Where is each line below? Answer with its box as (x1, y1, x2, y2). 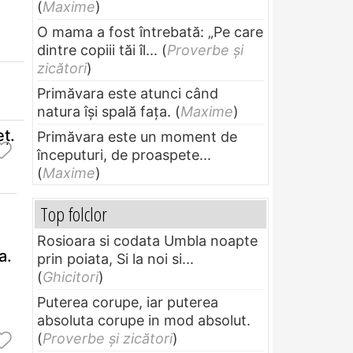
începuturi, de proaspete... (37, 147, 211, 164)
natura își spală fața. (37, 103, 171, 121)
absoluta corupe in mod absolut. (37, 312, 251, 329)
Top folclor (40, 201, 107, 228)
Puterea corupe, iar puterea (37, 294, 218, 311)
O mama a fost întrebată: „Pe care (37, 24, 263, 41)
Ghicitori (43, 269, 98, 286)
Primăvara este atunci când (37, 85, 218, 102)
